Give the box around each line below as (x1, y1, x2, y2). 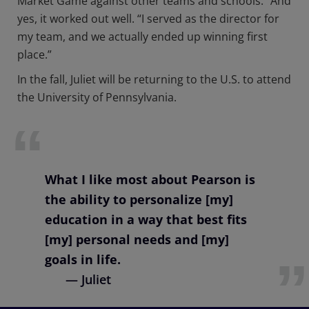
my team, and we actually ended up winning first (17, 29, 268, 45)
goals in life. (45, 251, 121, 268)
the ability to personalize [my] (45, 191, 233, 208)
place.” (17, 47, 60, 63)
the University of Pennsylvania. (17, 90, 179, 106)
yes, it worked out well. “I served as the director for (17, 11, 279, 27)
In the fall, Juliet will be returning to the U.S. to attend (17, 72, 291, 88)
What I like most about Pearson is (45, 171, 255, 188)
